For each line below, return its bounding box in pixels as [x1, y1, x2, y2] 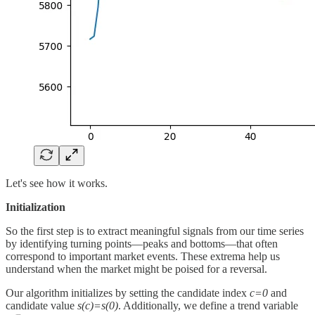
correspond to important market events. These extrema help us [6, 250, 280, 262]
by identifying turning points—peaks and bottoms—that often [6, 237, 278, 250]
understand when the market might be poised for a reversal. [6, 262, 267, 275]
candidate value [6, 299, 77, 311]
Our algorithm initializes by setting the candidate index [6, 286, 250, 299]
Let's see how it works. [6, 176, 108, 189]
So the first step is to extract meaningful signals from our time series [6, 224, 304, 237]
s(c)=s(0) [77, 299, 118, 311]
